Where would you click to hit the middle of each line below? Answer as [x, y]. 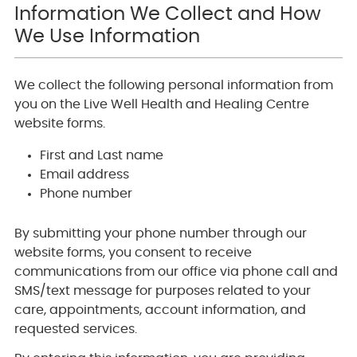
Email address [84, 175]
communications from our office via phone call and [176, 272]
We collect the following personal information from [173, 86]
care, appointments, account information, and [160, 310]
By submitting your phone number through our [160, 234]
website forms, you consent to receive [133, 253]
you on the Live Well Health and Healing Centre [161, 105]
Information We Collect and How [167, 14]
